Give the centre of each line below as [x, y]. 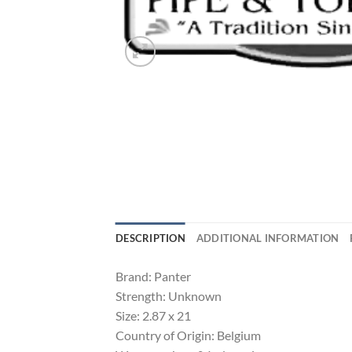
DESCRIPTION [150, 238]
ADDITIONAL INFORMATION [268, 238]
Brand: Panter [153, 277]
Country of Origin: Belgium [188, 335]
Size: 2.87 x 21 [153, 316]
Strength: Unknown [169, 296]
